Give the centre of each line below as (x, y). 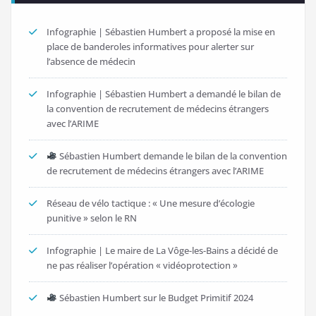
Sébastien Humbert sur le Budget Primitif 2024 (155, 297)
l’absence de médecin (91, 61)
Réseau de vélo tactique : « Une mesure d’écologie (151, 203)
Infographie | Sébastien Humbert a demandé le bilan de (164, 93)
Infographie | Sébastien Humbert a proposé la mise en (161, 31)
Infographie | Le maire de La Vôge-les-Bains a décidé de (162, 250)
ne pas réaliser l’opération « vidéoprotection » (142, 265)
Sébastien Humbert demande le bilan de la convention (172, 156)
